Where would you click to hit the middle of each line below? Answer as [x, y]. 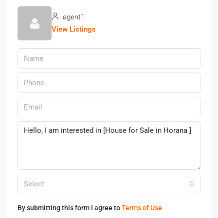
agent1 [73, 17]
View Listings [74, 29]
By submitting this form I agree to [70, 208]
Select [34, 184]
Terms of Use [142, 208]
